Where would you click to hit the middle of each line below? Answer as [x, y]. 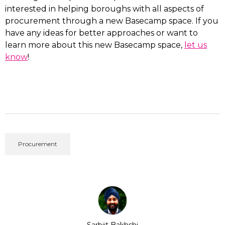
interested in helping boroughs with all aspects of [104, 9]
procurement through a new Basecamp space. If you [112, 21]
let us [196, 45]
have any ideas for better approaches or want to [101, 33]
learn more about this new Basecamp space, [95, 45]
